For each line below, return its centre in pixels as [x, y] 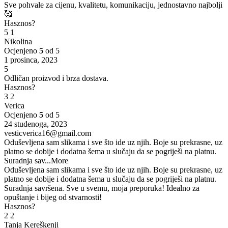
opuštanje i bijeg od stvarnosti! [53, 197]
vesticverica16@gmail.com [48, 133]
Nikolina [18, 41]
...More [56, 160]
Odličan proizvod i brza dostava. [56, 78]
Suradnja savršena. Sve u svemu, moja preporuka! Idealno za [102, 188]
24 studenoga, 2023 [36, 124]
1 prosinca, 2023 [31, 60]
